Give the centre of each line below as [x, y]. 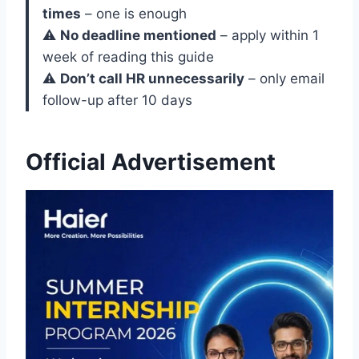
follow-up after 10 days [117, 101]
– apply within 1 [268, 36]
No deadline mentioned [138, 36]
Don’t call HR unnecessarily [152, 79]
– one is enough [134, 14]
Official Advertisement [151, 162]
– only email [284, 79]
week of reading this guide [128, 57]
